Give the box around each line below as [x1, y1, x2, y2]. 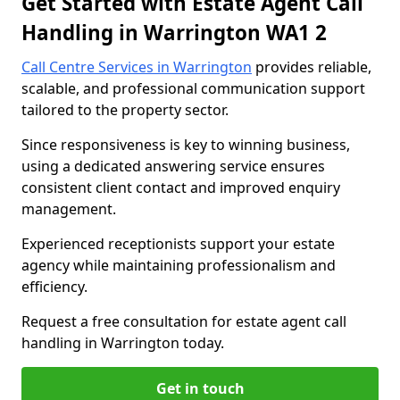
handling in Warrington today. [21, 333, 224, 353]
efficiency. [21, 277, 87, 296]
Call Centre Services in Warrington [21, 57, 252, 77]
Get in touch [155, 379, 245, 398]
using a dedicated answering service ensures [21, 156, 325, 176]
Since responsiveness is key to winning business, [21, 135, 350, 154]
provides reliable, [252, 57, 371, 77]
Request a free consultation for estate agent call [21, 312, 346, 331]
